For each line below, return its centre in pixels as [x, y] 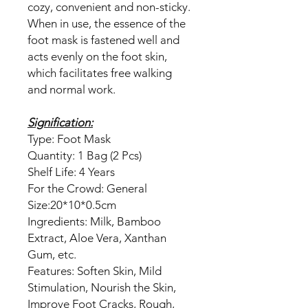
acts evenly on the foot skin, [97, 56]
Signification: [60, 122]
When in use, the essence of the [107, 23]
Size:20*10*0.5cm [72, 205]
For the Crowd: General [87, 188]
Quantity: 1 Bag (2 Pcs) [85, 155]
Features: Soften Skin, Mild [95, 271]
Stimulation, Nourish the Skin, [102, 287]
